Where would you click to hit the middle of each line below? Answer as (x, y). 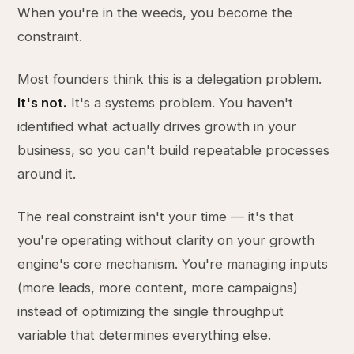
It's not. (43, 103)
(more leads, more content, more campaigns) (158, 288)
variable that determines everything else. (145, 335)
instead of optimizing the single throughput (151, 311)
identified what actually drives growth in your (157, 126)
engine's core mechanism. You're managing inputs (173, 264)
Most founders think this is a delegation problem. (170, 79)
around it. (47, 174)
